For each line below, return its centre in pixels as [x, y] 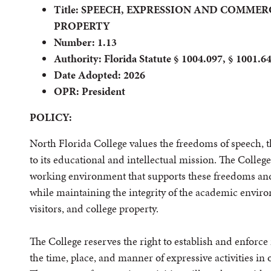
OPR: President [90, 91]
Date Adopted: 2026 [100, 75]
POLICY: [51, 117]
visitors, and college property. [94, 208]
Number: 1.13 [85, 42]
